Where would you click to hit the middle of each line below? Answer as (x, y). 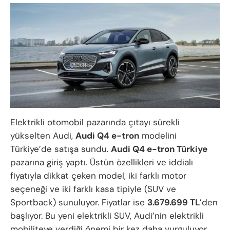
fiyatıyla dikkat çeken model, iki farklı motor (98, 175)
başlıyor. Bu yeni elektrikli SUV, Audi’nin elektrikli (107, 215)
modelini (158, 135)
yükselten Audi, (43, 135)
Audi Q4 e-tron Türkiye (159, 149)
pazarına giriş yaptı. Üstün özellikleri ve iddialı (102, 162)
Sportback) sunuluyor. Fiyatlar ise (79, 202)
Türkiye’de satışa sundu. (61, 149)
